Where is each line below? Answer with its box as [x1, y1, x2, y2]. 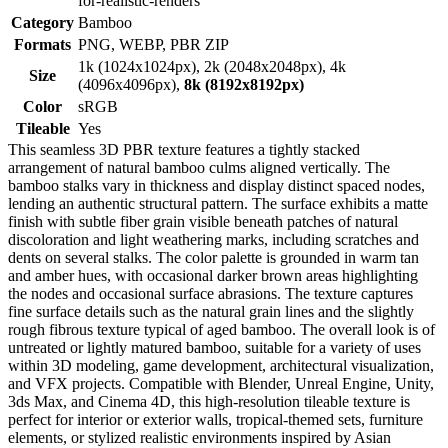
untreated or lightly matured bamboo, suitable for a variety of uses [8, 338, 421, 356]
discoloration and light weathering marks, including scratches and [8, 230, 419, 248]
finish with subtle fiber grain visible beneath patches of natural [8, 212, 398, 230]
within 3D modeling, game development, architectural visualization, [8, 356, 434, 374]
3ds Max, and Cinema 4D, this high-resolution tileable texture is [8, 392, 410, 410]
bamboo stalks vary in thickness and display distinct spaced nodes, [8, 176, 425, 194]
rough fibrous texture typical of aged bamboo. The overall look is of [8, 320, 435, 338]
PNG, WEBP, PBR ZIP [78, 35, 229, 53]
